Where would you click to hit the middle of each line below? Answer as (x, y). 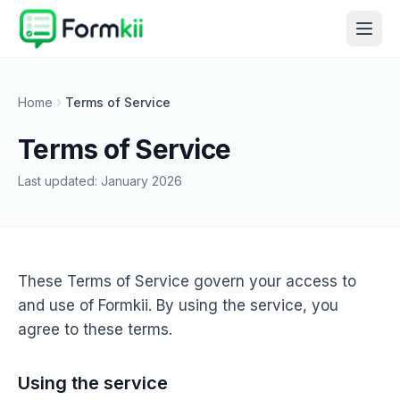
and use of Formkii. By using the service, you (178, 305)
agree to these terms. (95, 329)
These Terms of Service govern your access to (187, 281)
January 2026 (142, 181)
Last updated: (59, 181)
